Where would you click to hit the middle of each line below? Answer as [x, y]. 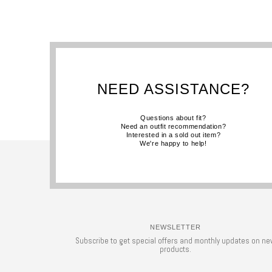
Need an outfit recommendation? [173, 126]
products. [175, 250]
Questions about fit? [173, 117]
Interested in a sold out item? [173, 134]
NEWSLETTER [175, 227]
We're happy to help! [173, 143]
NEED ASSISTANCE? [173, 89]
